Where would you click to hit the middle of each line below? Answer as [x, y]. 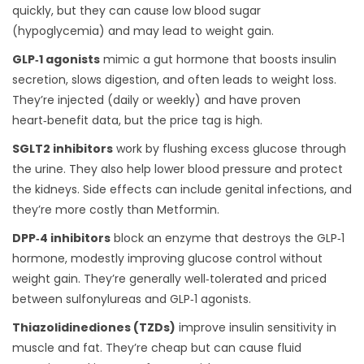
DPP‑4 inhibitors [61, 238]
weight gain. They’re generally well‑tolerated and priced [169, 279]
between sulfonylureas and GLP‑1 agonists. [132, 299]
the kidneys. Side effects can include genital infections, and [182, 190]
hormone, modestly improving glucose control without [167, 259]
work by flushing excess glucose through [230, 149]
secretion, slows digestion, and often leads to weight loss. [174, 80]
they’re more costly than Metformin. [116, 210]
